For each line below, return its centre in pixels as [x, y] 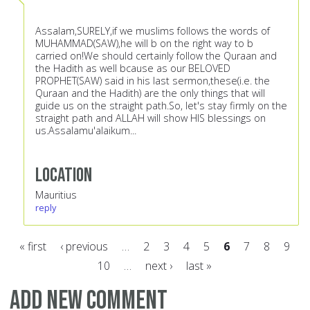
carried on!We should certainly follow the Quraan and [156, 56]
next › [158, 266]
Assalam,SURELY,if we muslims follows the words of [153, 31]
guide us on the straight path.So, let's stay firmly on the [161, 106]
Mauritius [56, 195]
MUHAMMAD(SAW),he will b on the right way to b [144, 44]
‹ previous [84, 247]
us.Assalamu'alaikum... [86, 131]
